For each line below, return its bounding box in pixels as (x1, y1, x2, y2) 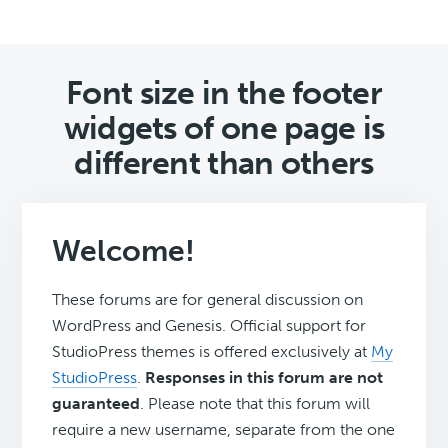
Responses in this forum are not (145, 368, 384, 388)
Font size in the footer (66, 74, 382, 113)
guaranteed (52, 394, 141, 414)
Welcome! (52, 233, 196, 270)
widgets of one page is (63, 109, 385, 148)
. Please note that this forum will (140, 394, 371, 414)
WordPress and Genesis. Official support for (52, 316, 367, 336)
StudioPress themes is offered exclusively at (52, 342, 372, 362)
